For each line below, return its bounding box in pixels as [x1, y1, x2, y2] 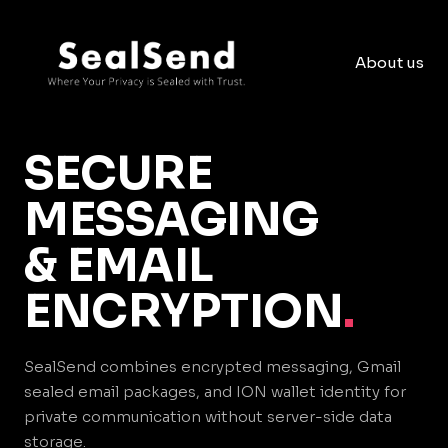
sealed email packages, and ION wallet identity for [24, 382, 406, 401]
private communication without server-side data [24, 407, 392, 426]
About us [355, 53, 424, 73]
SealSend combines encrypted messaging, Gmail [24, 357, 401, 376]
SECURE [24, 144, 213, 202]
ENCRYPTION [24, 282, 344, 340]
